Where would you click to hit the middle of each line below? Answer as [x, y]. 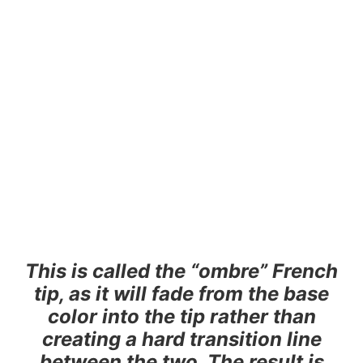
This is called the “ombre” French [181, 271]
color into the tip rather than [181, 316]
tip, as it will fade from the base [181, 293]
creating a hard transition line [181, 339]
